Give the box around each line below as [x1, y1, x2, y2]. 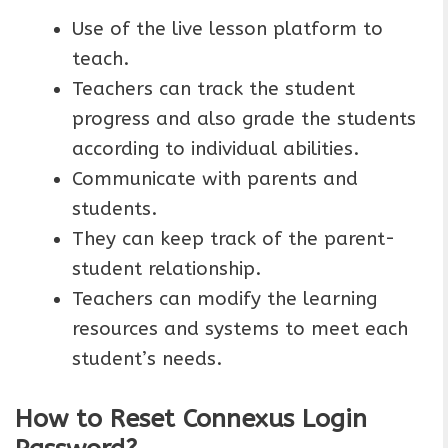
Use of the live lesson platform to [72, 17, 383, 40]
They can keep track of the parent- [72, 227, 395, 250]
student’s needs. [72, 347, 222, 370]
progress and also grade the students [72, 107, 416, 130]
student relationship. [72, 257, 261, 280]
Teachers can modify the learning [72, 287, 377, 310]
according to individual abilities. [72, 137, 359, 160]
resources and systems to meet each [72, 317, 408, 340]
